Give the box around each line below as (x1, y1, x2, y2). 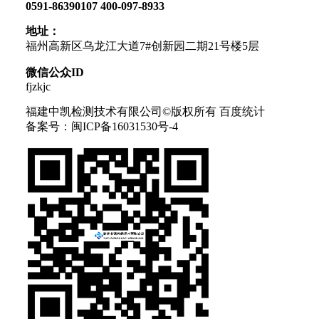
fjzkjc (26, 80, 51, 93)
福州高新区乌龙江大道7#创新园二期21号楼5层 (26, 39, 259, 52)
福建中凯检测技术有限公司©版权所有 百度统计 (26, 105, 265, 117)
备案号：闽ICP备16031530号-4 (26, 120, 178, 132)
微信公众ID (26, 66, 84, 78)
